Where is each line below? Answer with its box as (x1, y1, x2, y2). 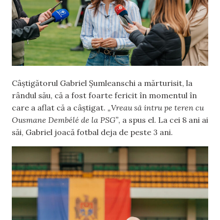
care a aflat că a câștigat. (12, 102, 106, 112)
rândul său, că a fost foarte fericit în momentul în (12, 90, 197, 100)
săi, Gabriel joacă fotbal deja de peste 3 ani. (12, 127, 173, 137)
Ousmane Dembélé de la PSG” (12, 114, 118, 125)
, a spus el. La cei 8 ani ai (118, 114, 208, 125)
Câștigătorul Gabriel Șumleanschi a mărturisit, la (12, 78, 192, 88)
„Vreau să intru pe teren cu (106, 102, 204, 112)
